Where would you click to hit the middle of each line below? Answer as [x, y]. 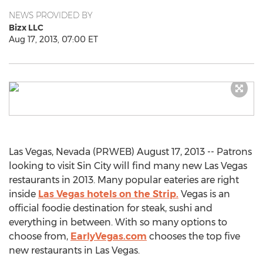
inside [23, 194]
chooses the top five [193, 236]
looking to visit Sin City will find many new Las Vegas [128, 166]
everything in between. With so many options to [118, 222]
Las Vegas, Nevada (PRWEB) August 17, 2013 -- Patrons [130, 152]
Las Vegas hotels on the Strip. [108, 194]
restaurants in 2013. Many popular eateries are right [124, 180]
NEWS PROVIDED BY [51, 15]
